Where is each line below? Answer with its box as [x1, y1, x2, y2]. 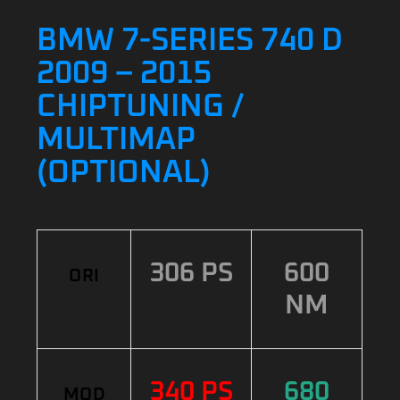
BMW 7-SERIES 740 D [37, 25, 344, 56]
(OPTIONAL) [37, 157, 212, 188]
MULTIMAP [37, 124, 196, 155]
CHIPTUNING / [37, 91, 246, 122]
